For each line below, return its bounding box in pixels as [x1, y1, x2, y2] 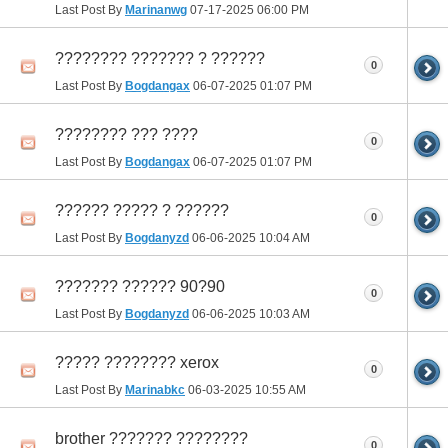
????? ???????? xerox [55, 353, 219, 371]
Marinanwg [125, 2, 187, 17]
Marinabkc [125, 382, 185, 397]
